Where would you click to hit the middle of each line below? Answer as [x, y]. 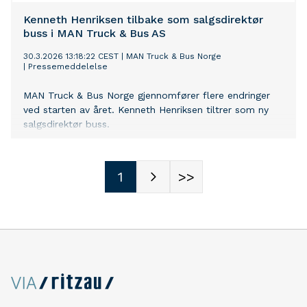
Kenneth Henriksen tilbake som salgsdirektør [143, 20]
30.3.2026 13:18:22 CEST [71, 57]
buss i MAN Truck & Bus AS [95, 34]
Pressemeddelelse [68, 67]
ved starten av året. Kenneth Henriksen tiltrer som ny [146, 110]
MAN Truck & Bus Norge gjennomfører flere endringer [147, 96]
